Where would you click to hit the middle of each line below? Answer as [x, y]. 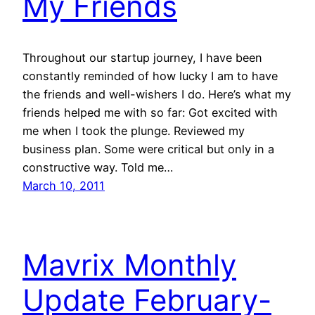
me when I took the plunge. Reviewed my [134, 130]
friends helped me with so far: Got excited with [150, 112]
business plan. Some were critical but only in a [148, 149]
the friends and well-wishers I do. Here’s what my [157, 94]
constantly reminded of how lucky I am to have [150, 76]
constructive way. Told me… [98, 167]
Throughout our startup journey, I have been [142, 57]
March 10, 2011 [64, 185]
